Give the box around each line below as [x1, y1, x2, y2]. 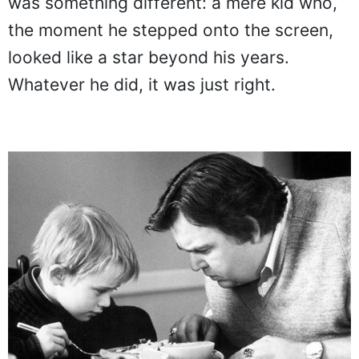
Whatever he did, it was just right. [8, 74, 276, 95]
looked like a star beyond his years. [8, 46, 289, 67]
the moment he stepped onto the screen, [8, 19, 333, 40]
